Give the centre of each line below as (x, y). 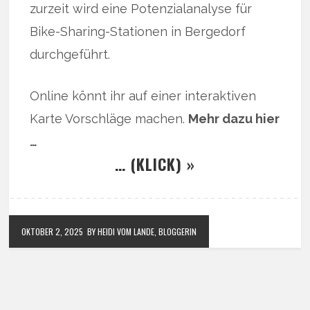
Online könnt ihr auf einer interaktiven (143, 95)
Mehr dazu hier (234, 118)
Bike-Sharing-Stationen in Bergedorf (138, 31)
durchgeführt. (70, 54)
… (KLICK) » (155, 164)
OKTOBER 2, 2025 (53, 231)
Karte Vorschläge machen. (109, 118)
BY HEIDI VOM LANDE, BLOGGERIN (142, 231)
